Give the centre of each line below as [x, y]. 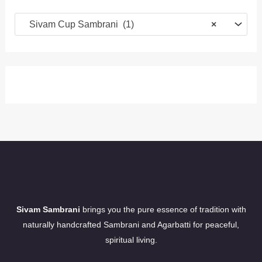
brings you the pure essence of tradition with [163, 209]
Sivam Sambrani [48, 209]
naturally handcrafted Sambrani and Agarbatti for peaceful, [131, 225]
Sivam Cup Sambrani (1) [78, 24]
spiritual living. [131, 240]
